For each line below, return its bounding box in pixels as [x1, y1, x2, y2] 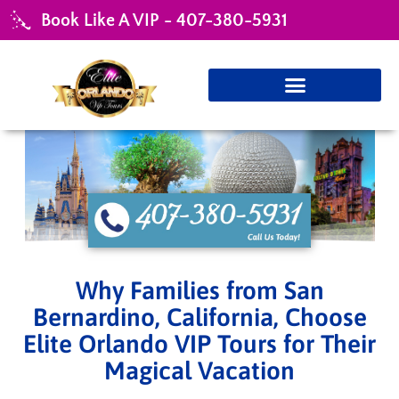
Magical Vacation [104, 355, 295, 385]
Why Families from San [75, 275, 324, 305]
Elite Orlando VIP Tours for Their [23, 329, 376, 358]
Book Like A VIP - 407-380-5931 [41, 10, 289, 30]
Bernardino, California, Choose [32, 302, 367, 331]
